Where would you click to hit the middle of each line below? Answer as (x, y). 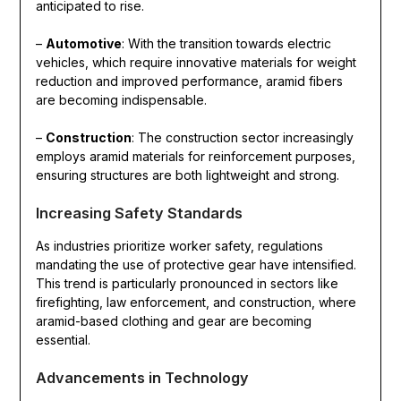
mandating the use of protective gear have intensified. (196, 265)
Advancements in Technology (142, 378)
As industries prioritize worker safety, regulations (179, 246)
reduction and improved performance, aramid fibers (189, 81)
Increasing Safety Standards (139, 213)
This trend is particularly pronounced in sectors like (187, 284)
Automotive (83, 44)
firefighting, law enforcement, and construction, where (196, 303)
